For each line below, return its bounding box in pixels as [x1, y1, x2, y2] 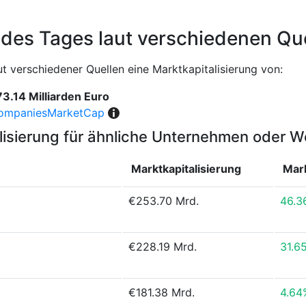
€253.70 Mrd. [128, 194, 199, 208]
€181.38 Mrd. [128, 286, 195, 299]
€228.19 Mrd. [128, 240, 197, 253]
